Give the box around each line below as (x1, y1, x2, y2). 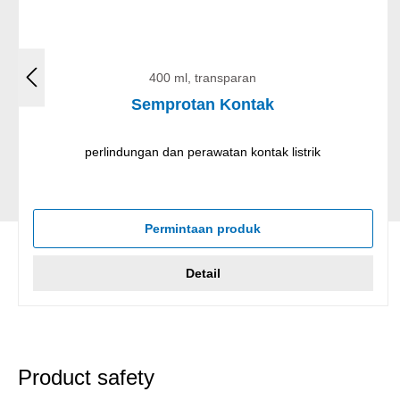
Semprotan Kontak (131, 95, 275, 113)
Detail (185, 265, 221, 280)
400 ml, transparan (149, 70, 257, 85)
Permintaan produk (145, 221, 262, 236)
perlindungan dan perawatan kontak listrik (85, 144, 321, 159)
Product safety (18, 364, 154, 389)
